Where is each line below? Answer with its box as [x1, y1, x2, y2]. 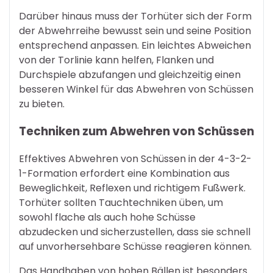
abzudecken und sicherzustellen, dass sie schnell [19, 224, 250, 239]
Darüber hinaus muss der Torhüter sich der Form [19, 9, 252, 24]
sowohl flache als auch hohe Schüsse [19, 210, 196, 224]
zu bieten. [19, 97, 65, 112]
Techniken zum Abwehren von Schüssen [19, 123, 254, 140]
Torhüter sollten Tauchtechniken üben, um [19, 195, 223, 210]
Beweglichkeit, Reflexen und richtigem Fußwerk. [19, 180, 246, 195]
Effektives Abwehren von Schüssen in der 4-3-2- [19, 151, 252, 166]
